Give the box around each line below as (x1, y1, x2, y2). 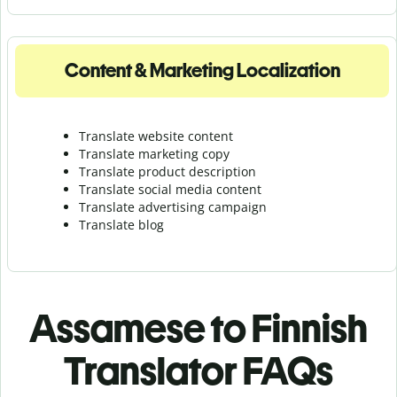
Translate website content (79, 127, 233, 144)
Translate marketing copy (79, 144, 230, 162)
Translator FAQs (64, 346, 333, 394)
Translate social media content (79, 180, 261, 198)
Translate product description (79, 162, 256, 180)
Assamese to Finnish (29, 304, 368, 352)
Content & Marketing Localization (64, 58, 340, 82)
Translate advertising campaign (79, 198, 267, 215)
